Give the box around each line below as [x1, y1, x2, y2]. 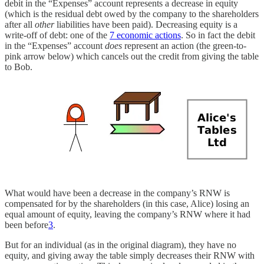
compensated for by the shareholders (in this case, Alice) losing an [5, 198, 249, 209]
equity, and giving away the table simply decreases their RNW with [5, 250, 255, 260]
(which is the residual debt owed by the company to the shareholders [5, 8, 259, 19]
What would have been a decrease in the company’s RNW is [5, 187, 230, 198]
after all [5, 19, 35, 29]
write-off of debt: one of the [5, 29, 110, 40]
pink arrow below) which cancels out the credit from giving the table [5, 51, 259, 61]
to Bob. [5, 61, 32, 72]
